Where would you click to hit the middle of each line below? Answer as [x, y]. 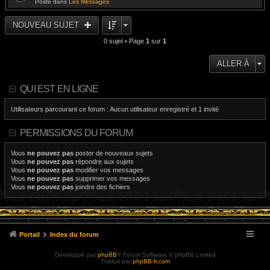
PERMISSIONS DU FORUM [77, 133]
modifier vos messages [108, 170]
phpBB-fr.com [151, 261]
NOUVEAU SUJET [47, 25]
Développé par [76, 255]
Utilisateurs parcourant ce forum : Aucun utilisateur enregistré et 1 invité [115, 109]
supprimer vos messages [112, 178]
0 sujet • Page [125, 41]
